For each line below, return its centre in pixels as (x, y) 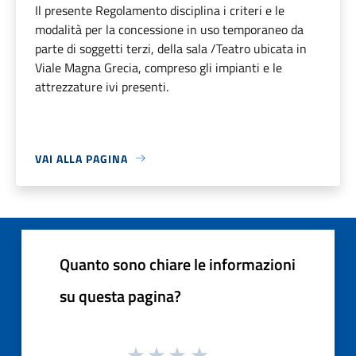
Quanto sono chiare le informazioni (178, 264)
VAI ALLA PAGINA (81, 158)
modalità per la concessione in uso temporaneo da (169, 29)
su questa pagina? (120, 296)
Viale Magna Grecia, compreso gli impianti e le (159, 67)
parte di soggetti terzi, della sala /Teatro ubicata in (171, 48)
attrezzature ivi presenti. (102, 86)
